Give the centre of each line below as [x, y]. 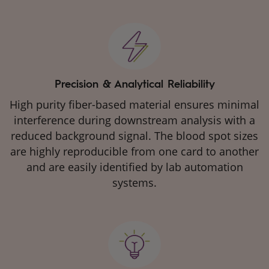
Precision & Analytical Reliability [134, 83]
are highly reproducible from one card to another [134, 151]
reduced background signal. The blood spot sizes [134, 135]
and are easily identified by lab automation [134, 167]
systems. [134, 182]
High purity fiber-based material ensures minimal [134, 104]
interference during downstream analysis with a [134, 120]
